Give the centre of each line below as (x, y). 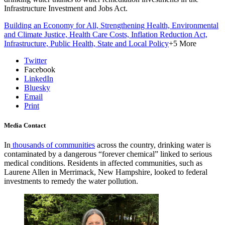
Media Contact (25, 125)
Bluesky (37, 87)
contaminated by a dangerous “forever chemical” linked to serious (108, 154)
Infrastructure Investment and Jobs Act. (66, 8)
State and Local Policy (133, 43)
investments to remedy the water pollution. (71, 181)
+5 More (183, 43)
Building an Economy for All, (52, 25)
